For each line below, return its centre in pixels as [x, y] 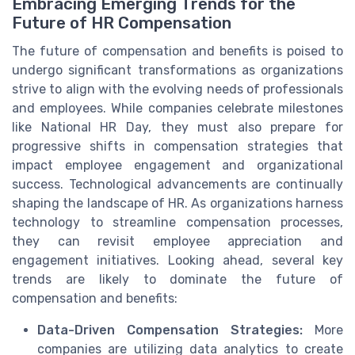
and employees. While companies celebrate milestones [177, 109]
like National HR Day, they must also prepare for [177, 128]
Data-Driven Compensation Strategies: [170, 330]
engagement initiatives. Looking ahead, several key [177, 261]
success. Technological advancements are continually [177, 185]
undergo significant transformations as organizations [177, 71]
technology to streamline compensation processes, [177, 223]
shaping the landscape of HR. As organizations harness [177, 204]
